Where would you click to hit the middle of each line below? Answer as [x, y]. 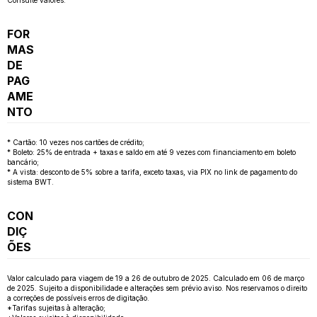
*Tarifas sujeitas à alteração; [56, 307]
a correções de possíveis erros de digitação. [78, 298]
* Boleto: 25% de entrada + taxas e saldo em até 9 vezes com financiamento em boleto [151, 152]
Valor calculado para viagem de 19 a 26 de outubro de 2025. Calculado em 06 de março [156, 278]
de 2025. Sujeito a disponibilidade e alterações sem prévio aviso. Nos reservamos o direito [157, 288]
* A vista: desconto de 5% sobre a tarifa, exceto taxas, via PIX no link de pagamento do [152, 172]
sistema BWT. [30, 182]
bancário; [23, 162]
